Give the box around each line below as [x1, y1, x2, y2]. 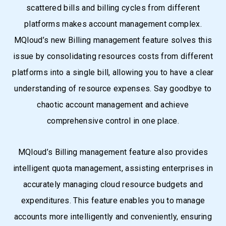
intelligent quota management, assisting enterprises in [13, 163, 213, 173]
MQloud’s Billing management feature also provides [18, 147, 208, 157]
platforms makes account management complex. [24, 19, 202, 29]
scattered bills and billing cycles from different [26, 3, 200, 13]
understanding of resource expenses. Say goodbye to [14, 84, 212, 93]
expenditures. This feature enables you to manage [21, 196, 205, 205]
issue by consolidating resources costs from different [13, 51, 213, 61]
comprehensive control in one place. [46, 116, 180, 126]
